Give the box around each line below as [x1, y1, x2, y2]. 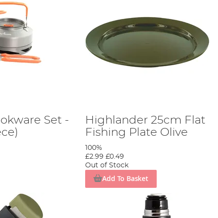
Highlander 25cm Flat [85, 114, 205, 126]
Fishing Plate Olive [85, 127, 188, 138]
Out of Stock [85, 162, 128, 169]
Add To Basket [102, 174, 148, 183]
